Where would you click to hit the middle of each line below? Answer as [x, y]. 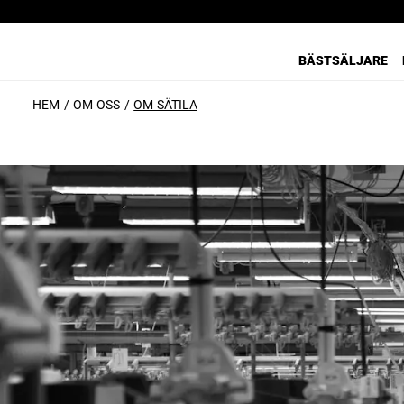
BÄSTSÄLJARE [343, 60]
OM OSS [96, 105]
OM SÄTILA [165, 105]
